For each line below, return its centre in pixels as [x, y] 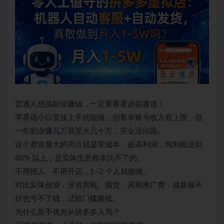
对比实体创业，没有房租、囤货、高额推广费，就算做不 [109, 185]
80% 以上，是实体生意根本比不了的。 [80, 158]
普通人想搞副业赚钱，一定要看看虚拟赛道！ [90, 104]
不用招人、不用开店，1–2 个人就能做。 [83, 172]
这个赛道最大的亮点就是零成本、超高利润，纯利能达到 [109, 145]
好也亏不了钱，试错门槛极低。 [67, 199]
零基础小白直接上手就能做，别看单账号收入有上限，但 [109, 118]
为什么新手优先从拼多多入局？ [67, 212]
